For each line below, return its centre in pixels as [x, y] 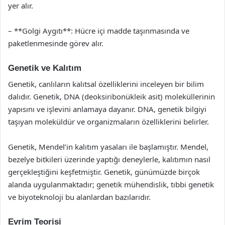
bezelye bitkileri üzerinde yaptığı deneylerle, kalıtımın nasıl [109, 159]
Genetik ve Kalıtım [45, 68]
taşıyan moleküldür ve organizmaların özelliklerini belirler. [108, 122]
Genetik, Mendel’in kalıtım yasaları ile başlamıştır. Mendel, [108, 147]
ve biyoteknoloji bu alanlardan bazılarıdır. [79, 197]
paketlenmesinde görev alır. [56, 43]
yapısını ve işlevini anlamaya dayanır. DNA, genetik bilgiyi [107, 109]
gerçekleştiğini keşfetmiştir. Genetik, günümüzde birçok [104, 172]
